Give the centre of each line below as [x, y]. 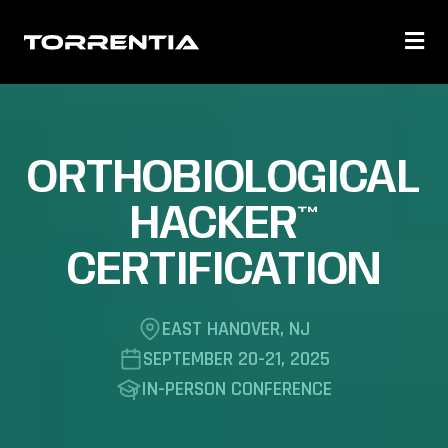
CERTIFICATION [224, 271]
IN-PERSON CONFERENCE [236, 389]
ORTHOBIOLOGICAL [224, 179]
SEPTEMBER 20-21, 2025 [236, 359]
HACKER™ [224, 225]
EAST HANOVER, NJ [236, 329]
